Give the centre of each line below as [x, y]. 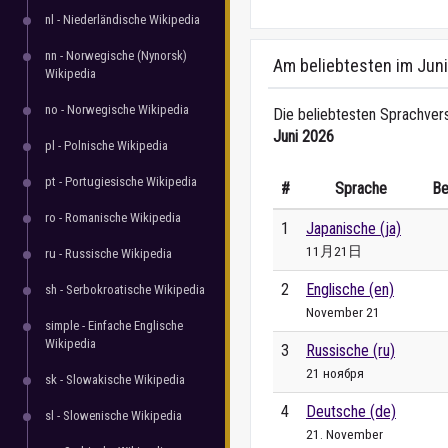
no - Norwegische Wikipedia [117, 109]
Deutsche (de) [351, 411]
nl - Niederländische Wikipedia [122, 19]
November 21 [343, 312]
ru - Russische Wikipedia [108, 253]
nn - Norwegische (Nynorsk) [116, 55]
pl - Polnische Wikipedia [106, 145]
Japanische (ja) [353, 228]
